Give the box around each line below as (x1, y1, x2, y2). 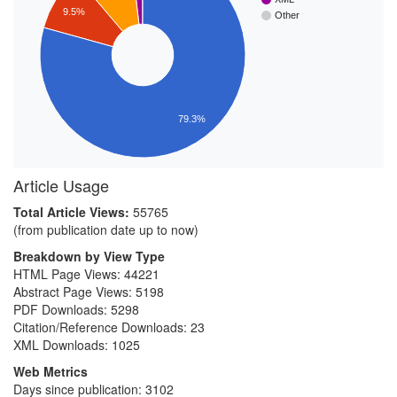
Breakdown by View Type (13, 247, 165, 265)
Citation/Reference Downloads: (13, 318, 191, 336)
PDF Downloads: (13, 300, 111, 318)
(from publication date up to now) (13, 221, 198, 238)
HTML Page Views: (13, 265, 124, 283)
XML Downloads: (13, 336, 112, 354)
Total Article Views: (13, 203, 133, 221)
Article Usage (13, 174, 109, 197)
